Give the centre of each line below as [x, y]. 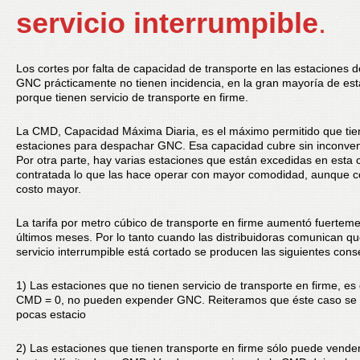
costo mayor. [49, 189]
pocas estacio [51, 314]
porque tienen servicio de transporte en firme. [132, 97]
